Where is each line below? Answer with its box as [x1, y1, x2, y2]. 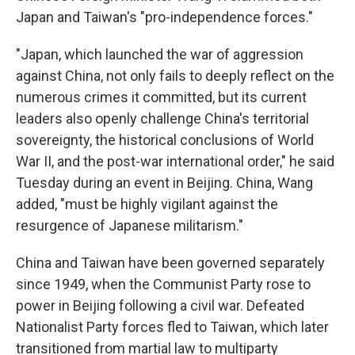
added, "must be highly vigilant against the [16, 196, 278, 212]
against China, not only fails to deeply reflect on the [16, 67, 334, 84]
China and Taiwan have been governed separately [16, 254, 325, 271]
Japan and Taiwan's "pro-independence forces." [16, 9, 313, 25]
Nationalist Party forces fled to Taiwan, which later [16, 319, 329, 335]
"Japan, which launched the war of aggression [16, 46, 303, 63]
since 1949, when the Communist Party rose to [16, 276, 311, 292]
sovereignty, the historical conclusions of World [16, 132, 314, 148]
